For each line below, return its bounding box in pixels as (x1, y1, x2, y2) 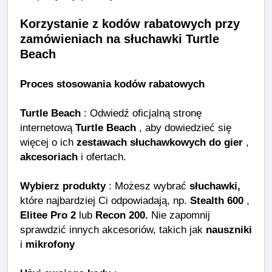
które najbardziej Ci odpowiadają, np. (20, 194, 190, 207)
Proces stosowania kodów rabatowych (20, 78, 205, 90)
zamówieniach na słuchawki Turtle (20, 32, 219, 46)
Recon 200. (95, 209, 148, 222)
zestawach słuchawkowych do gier (76, 136, 243, 149)
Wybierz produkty (20, 180, 106, 192)
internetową (20, 121, 75, 134)
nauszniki (206, 223, 252, 236)
